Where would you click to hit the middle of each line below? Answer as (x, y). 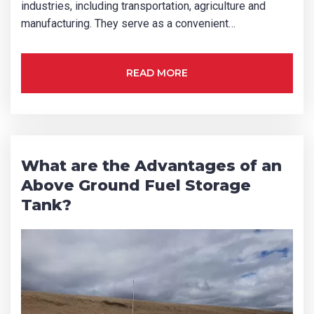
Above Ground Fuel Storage (136, 185)
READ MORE (157, 73)
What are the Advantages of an (151, 165)
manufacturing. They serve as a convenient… (128, 23)
